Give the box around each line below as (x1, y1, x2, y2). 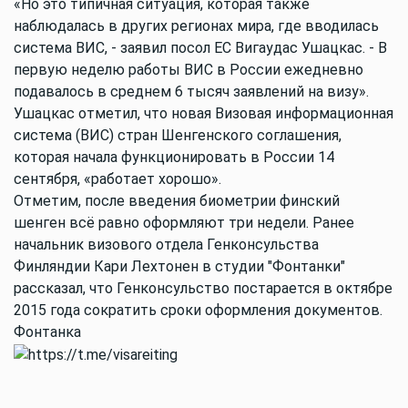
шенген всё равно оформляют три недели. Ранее (14, 214, 354, 231)
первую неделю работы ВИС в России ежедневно (14, 61, 363, 78)
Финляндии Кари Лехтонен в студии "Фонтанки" (14, 258, 345, 275)
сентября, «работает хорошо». (14, 170, 225, 188)
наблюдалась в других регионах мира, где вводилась (14, 17, 379, 35)
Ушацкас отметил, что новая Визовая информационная (14, 105, 393, 122)
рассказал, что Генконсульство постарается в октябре (14, 280, 393, 297)
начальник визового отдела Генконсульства (14, 236, 319, 253)
